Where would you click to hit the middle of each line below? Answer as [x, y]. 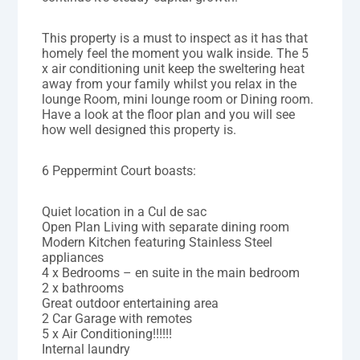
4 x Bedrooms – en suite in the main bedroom [171, 273]
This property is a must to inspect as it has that [175, 39]
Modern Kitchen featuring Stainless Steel [157, 243]
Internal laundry [86, 350]
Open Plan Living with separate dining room [166, 227]
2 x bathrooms [83, 288]
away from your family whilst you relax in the [170, 84]
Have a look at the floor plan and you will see [169, 115]
